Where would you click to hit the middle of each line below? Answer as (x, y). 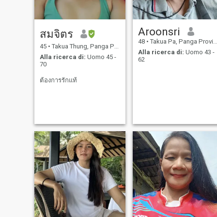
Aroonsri (159, 31)
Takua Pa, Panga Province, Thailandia (181, 41)
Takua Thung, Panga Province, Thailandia (82, 46)
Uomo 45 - (101, 57)
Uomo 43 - (199, 52)
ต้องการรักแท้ (58, 80)
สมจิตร (56, 34)
